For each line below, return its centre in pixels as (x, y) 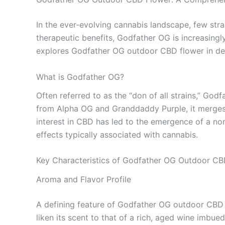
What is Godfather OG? (80, 77)
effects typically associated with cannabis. (117, 134)
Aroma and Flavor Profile (84, 179)
